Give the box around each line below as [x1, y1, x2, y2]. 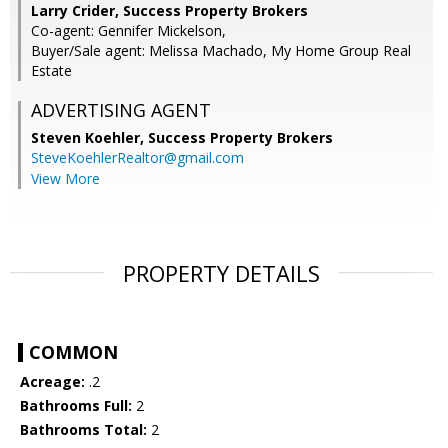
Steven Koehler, [31, 128, 148, 148]
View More [31, 169, 100, 189]
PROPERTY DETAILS [123, 258, 320, 289]
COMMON [29, 340, 118, 365]
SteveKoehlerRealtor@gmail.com [31, 148, 244, 168]
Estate [31, 61, 72, 81]
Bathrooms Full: [20, 396, 132, 416]
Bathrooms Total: [20, 420, 147, 440]
